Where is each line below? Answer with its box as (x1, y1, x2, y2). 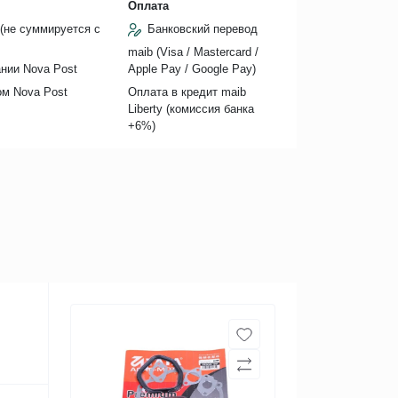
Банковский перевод (147, 22, 258, 36)
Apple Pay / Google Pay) (127, 62, 256, 76)
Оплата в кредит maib (127, 85, 246, 99)
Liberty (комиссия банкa (127, 102, 254, 116)
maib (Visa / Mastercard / (127, 45, 259, 60)
